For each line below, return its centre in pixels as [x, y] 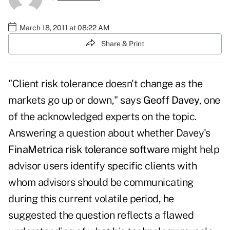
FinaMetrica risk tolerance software [89, 150]
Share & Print [123, 43]
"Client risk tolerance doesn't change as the [105, 84]
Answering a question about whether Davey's [109, 133]
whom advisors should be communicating [101, 183]
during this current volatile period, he [91, 199]
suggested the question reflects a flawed [101, 215]
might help [194, 150]
